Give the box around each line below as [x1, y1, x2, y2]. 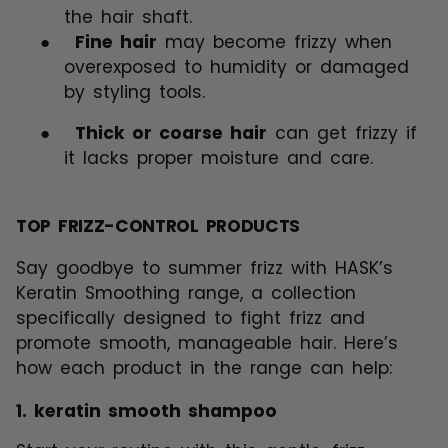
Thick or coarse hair [75, 121, 267, 146]
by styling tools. [64, 80, 205, 105]
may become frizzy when [157, 30, 392, 55]
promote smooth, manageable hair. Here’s [16, 331, 398, 356]
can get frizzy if [267, 121, 417, 146]
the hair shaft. [64, 5, 192, 30]
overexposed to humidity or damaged [64, 55, 409, 80]
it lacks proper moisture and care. [64, 146, 373, 171]
